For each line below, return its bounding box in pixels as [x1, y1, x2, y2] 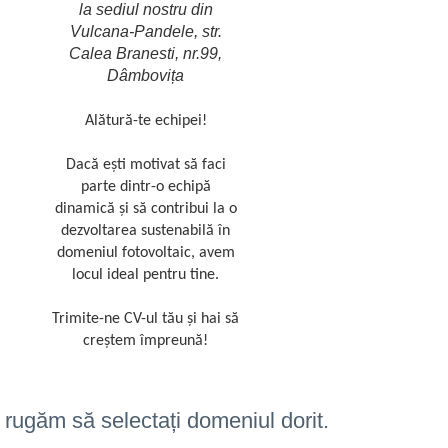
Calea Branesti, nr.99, [69, 45, 223, 62]
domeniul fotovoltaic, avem [56, 245, 235, 261]
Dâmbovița [107, 67, 185, 84]
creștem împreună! [83, 333, 209, 349]
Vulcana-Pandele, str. [69, 23, 222, 40]
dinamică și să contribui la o [54, 201, 237, 217]
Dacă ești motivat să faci [65, 157, 226, 173]
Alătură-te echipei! [84, 113, 207, 129]
